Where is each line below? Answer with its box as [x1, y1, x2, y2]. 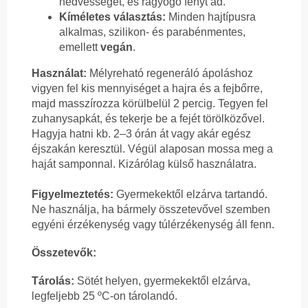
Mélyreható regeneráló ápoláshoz [87, 67, 253, 80]
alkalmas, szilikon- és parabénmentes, [59, 26, 245, 38]
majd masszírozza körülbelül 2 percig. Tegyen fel [32, 98, 268, 110]
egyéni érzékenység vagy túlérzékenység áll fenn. [32, 219, 274, 231]
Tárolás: [32, 275, 74, 287]
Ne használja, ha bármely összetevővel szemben [32, 203, 270, 216]
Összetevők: [32, 247, 96, 259]
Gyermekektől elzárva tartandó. [113, 188, 267, 201]
